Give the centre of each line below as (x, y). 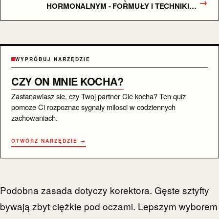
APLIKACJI (66, 15)
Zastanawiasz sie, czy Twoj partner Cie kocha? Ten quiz (99, 96)
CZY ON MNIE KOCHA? (67, 82)
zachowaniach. (35, 118)
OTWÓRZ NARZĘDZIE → (49, 141)
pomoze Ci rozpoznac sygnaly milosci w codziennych (94, 107)
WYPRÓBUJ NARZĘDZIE (53, 59)
